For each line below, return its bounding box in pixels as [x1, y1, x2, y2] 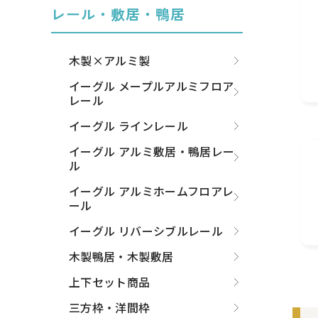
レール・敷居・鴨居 [51, 4, 185, 25]
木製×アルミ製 [69, 52, 150, 70]
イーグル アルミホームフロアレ [69, 182, 234, 200]
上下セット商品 [69, 273, 150, 291]
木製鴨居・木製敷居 [69, 248, 174, 265]
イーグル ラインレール [69, 117, 188, 135]
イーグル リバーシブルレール [69, 222, 224, 240]
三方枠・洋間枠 [69, 299, 150, 317]
